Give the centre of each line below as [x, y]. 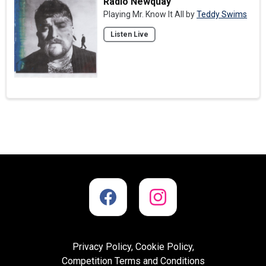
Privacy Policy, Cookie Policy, [133, 246]
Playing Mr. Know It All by [150, 14]
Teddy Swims [222, 14]
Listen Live [130, 34]
